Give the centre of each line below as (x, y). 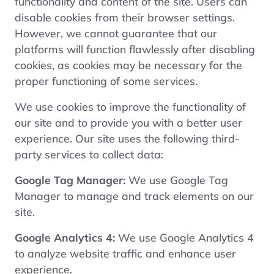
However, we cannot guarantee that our (116, 33)
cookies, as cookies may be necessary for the (128, 65)
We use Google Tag (177, 180)
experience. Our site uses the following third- (127, 138)
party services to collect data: (89, 154)
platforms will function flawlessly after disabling (135, 49)
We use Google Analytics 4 (184, 237)
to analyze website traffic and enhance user (125, 253)
